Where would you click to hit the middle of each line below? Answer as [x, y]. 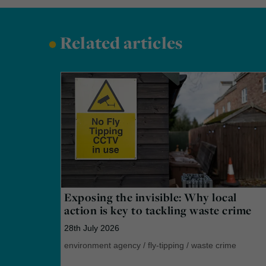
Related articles [120, 43]
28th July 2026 [92, 228]
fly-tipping [166, 245]
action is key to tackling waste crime [158, 210]
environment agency [102, 245]
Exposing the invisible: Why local [151, 197]
